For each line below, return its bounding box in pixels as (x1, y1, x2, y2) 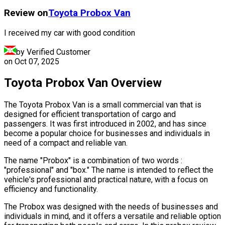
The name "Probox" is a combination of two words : (4, 156, 182, 166)
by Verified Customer (16, 47, 90, 57)
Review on (4, 7, 48, 19)
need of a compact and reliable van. (4, 138, 128, 148)
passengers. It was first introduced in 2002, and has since (4, 119, 206, 129)
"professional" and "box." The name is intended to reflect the (4, 165, 213, 175)
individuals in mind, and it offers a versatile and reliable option (4, 211, 221, 221)
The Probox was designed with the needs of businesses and (4, 202, 218, 212)
